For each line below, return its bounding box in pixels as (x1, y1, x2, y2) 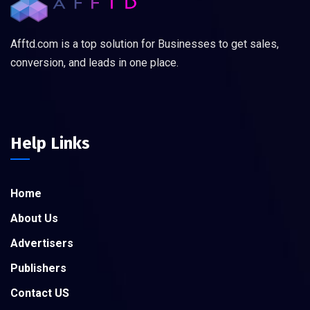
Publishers (10, 261, 66, 275)
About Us (10, 211, 58, 225)
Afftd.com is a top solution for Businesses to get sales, (10, 37, 279, 51)
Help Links (10, 133, 90, 153)
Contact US (10, 286, 69, 300)
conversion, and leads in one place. (10, 55, 179, 69)
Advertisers (10, 236, 73, 250)
